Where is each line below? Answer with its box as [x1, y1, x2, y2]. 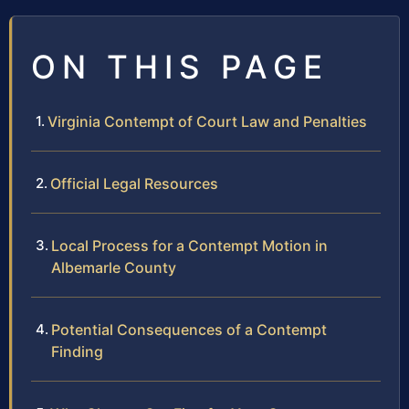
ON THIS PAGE [31, 47, 329, 86]
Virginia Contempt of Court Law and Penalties [47, 111, 367, 131]
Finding [51, 341, 103, 361]
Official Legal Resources [50, 173, 218, 193]
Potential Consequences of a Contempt [51, 320, 327, 339]
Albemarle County [51, 257, 176, 277]
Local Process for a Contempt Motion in [51, 236, 328, 255]
